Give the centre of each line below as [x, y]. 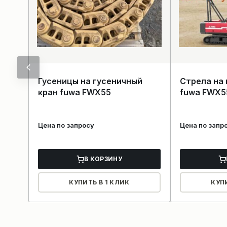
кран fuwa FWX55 [74, 92]
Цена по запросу [66, 125]
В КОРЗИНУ [103, 159]
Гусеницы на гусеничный [90, 81]
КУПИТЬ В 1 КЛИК [99, 182]
